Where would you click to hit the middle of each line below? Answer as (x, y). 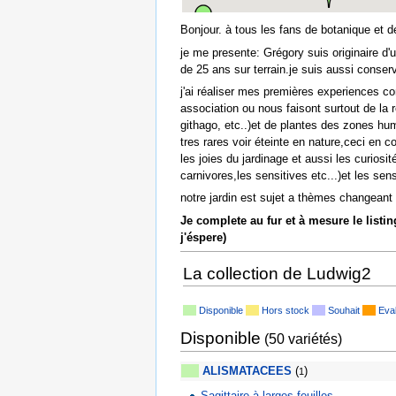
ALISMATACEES (247, 371)
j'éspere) (203, 237)
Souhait (343, 310)
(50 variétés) (301, 339)
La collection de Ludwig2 (277, 274)
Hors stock (284, 310)
